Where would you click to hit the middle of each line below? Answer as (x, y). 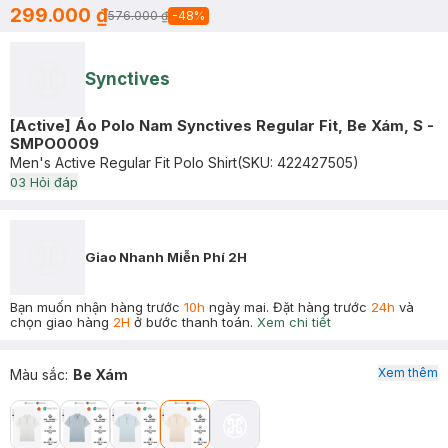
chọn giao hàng (61, 322)
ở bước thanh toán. (191, 322)
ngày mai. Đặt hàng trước (288, 307)
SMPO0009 (54, 143)
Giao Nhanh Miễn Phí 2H (166, 257)
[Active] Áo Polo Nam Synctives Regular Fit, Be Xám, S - (222, 125)
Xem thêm (408, 372)
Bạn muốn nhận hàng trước (97, 307)
